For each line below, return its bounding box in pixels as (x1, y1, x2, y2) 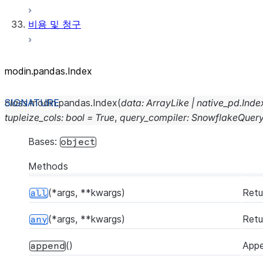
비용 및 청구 (28, 18, 81, 30)
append (30, 241, 65, 251)
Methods (28, 160, 68, 172)
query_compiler (120, 112, 187, 123)
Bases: (28, 136, 60, 147)
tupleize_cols (5, 112, 61, 123)
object (60, 137, 96, 147)
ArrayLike (146, 97, 189, 109)
